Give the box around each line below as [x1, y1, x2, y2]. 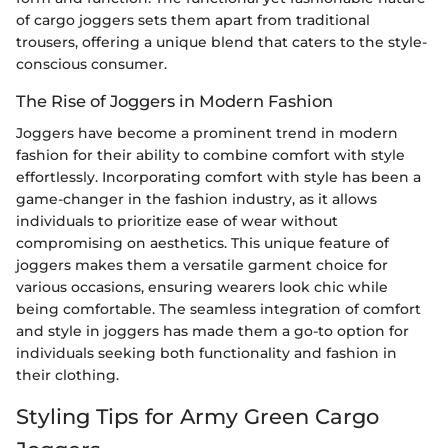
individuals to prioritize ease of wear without [16, 212, 338, 231]
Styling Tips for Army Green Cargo [16, 404, 379, 430]
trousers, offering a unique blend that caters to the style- [16, 33, 427, 52]
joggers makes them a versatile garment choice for [16, 256, 388, 275]
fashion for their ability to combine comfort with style [16, 146, 405, 165]
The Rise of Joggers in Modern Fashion [16, 91, 333, 112]
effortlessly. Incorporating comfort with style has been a [16, 168, 421, 187]
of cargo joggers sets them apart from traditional [16, 11, 370, 30]
